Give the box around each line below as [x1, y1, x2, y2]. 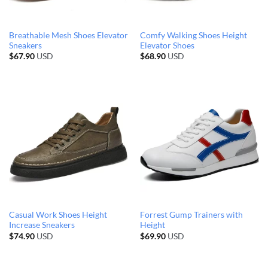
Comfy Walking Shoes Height [139, 30, 247, 40]
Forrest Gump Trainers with [139, 210, 243, 220]
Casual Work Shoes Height [8, 210, 107, 220]
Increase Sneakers [8, 220, 75, 230]
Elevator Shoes [139, 40, 194, 50]
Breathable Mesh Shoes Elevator [8, 30, 128, 40]
